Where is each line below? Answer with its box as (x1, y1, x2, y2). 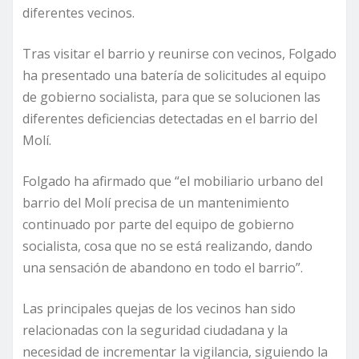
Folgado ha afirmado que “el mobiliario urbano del (22, 172, 323, 191)
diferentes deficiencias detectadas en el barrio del (22, 110, 317, 128)
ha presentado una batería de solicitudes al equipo (22, 67, 326, 85)
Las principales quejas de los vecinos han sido (22, 300, 296, 318)
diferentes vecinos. (22, 4, 135, 22)
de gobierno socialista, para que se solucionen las (22, 88, 321, 107)
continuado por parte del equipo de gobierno (22, 216, 294, 234)
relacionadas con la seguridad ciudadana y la (22, 321, 288, 340)
